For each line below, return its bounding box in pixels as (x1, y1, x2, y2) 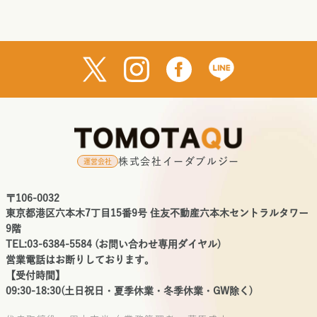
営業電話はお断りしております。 (6, 255, 154, 265)
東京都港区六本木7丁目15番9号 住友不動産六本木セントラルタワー (6, 208, 309, 219)
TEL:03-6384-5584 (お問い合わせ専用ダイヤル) (6, 239, 221, 250)
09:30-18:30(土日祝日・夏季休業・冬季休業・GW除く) (6, 286, 253, 296)
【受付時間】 (6, 270, 65, 281)
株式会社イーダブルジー (118, 156, 240, 167)
